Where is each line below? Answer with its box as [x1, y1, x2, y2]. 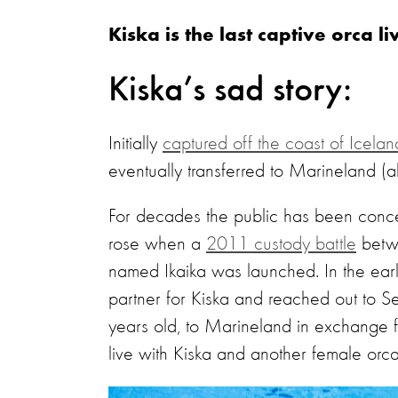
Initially [108, 134, 163, 154]
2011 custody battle [206, 235, 356, 254]
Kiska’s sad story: [108, 73, 352, 108]
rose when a [108, 235, 206, 254]
